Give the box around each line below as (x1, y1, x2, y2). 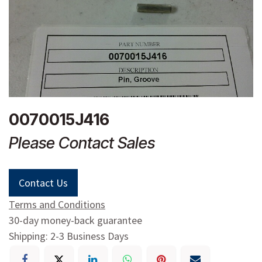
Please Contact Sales (9, 133, 155, 153)
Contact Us (19, 175, 68, 189)
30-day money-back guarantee (9, 213, 142, 227)
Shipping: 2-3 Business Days (9, 229, 129, 243)
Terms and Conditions (9, 197, 105, 211)
